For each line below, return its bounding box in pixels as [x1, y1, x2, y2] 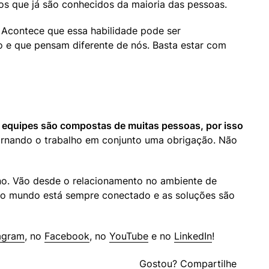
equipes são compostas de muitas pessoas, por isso [2, 119, 243, 132]
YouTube [109, 230, 148, 243]
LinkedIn [174, 230, 212, 243]
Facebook [44, 230, 89, 243]
